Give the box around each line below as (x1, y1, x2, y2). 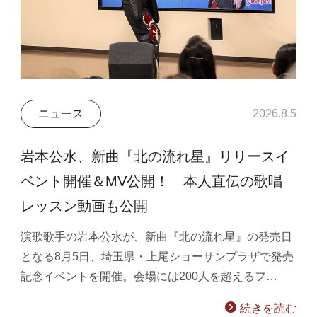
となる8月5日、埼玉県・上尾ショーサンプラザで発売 (21, 250, 294, 263)
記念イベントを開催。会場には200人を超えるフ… (21, 270, 278, 282)
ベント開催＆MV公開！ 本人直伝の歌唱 (21, 173, 283, 189)
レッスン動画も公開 (21, 197, 149, 214)
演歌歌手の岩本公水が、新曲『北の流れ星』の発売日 (21, 230, 293, 243)
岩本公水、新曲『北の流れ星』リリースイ (21, 148, 290, 164)
